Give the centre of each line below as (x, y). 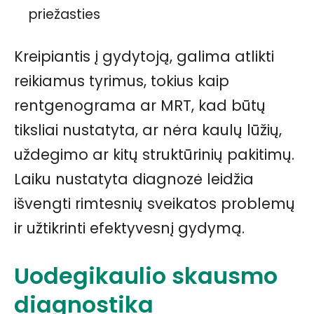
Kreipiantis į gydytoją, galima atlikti (144, 57)
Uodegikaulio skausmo (146, 276)
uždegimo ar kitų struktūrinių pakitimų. (154, 155)
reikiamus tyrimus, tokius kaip (122, 81)
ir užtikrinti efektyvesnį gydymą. (129, 228)
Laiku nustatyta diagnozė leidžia (134, 179)
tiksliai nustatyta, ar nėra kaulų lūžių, (148, 130)
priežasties (64, 15)
